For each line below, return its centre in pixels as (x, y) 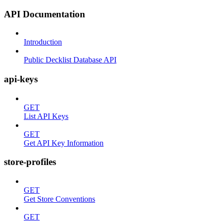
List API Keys (46, 116)
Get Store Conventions (59, 199)
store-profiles (30, 162)
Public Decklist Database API (70, 60)
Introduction (43, 42)
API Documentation (45, 14)
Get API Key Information (64, 143)
